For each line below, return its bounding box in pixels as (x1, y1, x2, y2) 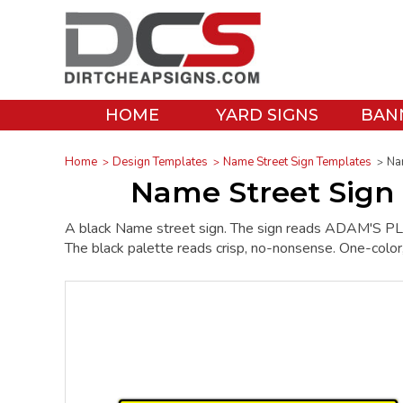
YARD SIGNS (216, 105, 318, 125)
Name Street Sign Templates (223, 153, 372, 170)
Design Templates (112, 153, 208, 170)
